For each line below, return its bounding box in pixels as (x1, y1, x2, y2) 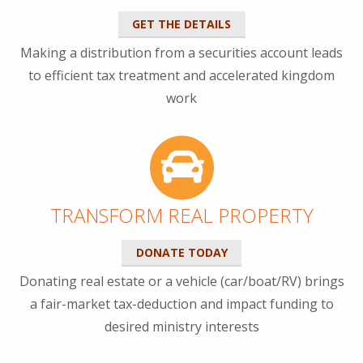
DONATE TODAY (135, 244, 228, 260)
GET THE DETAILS (132, 15, 231, 32)
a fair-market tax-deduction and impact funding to (29, 294, 334, 313)
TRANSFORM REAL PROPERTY (49, 201, 314, 228)
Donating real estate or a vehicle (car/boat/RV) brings (19, 271, 344, 290)
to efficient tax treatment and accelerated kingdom (28, 66, 335, 84)
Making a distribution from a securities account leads (20, 43, 343, 62)
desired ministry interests (104, 317, 259, 335)
